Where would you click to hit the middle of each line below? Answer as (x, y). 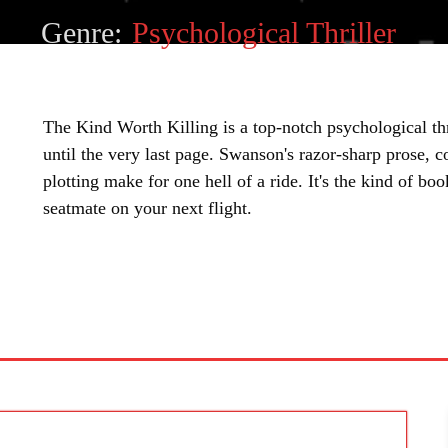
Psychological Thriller (264, 32)
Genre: (82, 32)
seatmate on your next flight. (148, 208)
